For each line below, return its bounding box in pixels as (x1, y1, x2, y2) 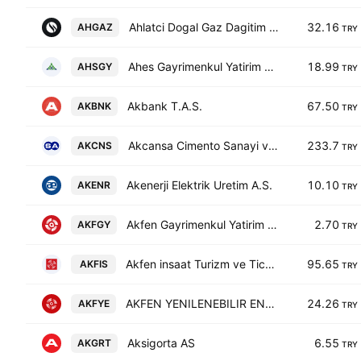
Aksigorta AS (127, 336, 195, 350)
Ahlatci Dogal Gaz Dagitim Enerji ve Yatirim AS (269, 20, 279, 34)
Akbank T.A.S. (127, 99, 202, 113)
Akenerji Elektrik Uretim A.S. (127, 178, 272, 192)
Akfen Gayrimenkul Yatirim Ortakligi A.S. (268, 218, 277, 231)
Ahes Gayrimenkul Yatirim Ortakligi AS (264, 60, 274, 73)
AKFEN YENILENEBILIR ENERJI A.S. (265, 297, 275, 310)
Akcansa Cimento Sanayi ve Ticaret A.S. (268, 139, 278, 152)
